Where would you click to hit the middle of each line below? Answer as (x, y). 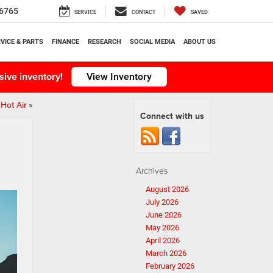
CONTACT (144, 12)
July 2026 (162, 202)
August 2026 (167, 189)
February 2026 (170, 266)
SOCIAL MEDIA (152, 41)
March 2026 (166, 253)
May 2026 (162, 228)
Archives (152, 170)
